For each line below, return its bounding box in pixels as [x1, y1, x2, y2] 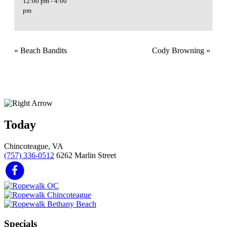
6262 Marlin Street [56, 150, 116, 160]
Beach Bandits [18, 46, 67, 55]
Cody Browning [152, 46, 206, 55]
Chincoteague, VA [4, 141, 63, 150]
